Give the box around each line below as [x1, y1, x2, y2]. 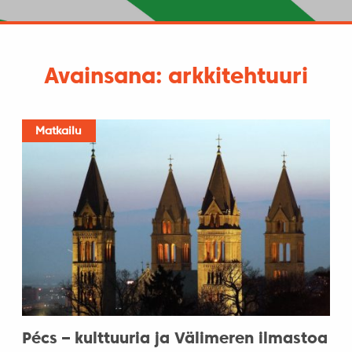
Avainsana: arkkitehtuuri [44, 67, 308, 90]
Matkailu [35, 125, 82, 137]
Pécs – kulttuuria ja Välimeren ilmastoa [21, 332, 328, 348]
